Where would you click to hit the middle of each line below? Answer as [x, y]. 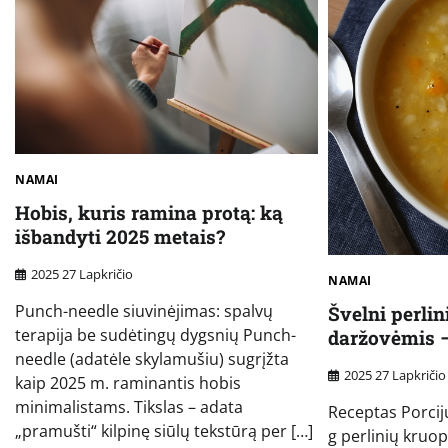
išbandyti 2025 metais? [120, 237]
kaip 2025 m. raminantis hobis [128, 383]
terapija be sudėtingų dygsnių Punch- [155, 335]
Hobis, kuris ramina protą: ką [149, 213]
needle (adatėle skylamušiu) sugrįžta [152, 359]
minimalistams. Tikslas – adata [129, 407]
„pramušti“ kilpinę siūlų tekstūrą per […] [164, 431]
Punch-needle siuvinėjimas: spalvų [144, 311]
